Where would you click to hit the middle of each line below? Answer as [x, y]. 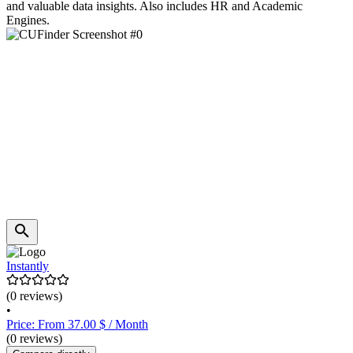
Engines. [28, 20]
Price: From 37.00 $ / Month [77, 325]
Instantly [28, 266]
